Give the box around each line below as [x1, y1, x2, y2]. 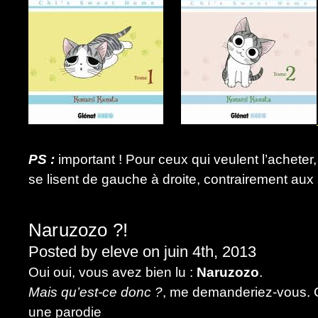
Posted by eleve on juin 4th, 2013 [28, 243, 256, 261]
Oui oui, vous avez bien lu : [28, 265, 197, 280]
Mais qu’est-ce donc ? [28, 285, 163, 300]
